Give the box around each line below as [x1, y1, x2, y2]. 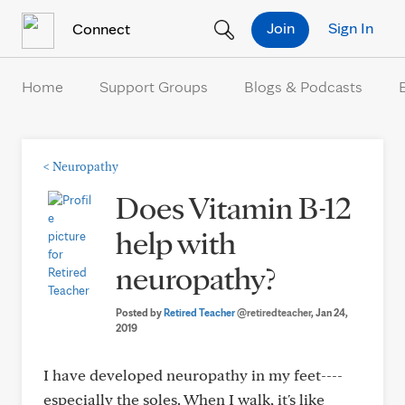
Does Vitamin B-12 [116, 187, 352, 227]
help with [116, 222, 236, 262]
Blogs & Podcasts [244, 77, 363, 96]
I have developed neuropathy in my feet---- [43, 365, 343, 384]
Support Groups [99, 77, 208, 96]
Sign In [328, 17, 373, 37]
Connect [69, 18, 130, 38]
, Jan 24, [311, 306, 348, 319]
